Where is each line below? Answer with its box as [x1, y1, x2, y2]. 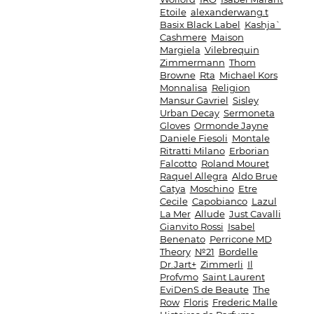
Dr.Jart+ [159, 259, 196, 270]
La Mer [159, 208, 191, 219]
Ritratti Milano [159, 145, 225, 156]
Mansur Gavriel [159, 95, 228, 106]
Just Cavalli [228, 208, 281, 219]
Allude [194, 208, 225, 219]
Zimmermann [159, 57, 225, 68]
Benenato [159, 233, 205, 245]
